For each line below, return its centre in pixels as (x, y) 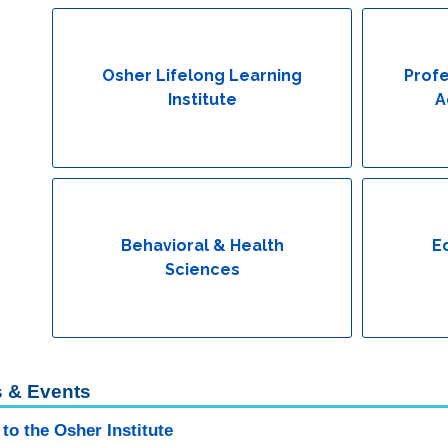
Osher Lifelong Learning (202, 75)
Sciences (202, 269)
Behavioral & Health (202, 245)
